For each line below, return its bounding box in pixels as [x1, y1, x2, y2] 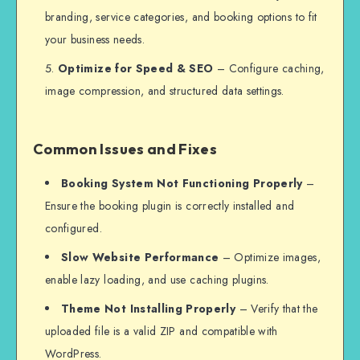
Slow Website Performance [61, 248, 219, 265]
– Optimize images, [219, 248, 321, 265]
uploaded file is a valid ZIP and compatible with [45, 322, 278, 339]
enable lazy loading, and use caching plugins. [45, 271, 269, 288]
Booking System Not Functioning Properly [61, 174, 303, 191]
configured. [45, 219, 102, 236]
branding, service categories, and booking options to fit [45, 9, 317, 26]
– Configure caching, [213, 60, 325, 77]
